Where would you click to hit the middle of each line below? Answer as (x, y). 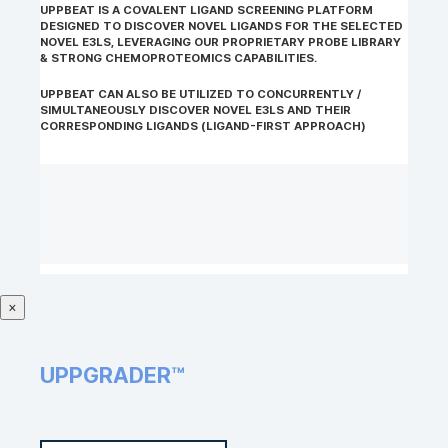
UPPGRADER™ (112, 375)
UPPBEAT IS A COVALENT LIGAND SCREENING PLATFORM (206, 9)
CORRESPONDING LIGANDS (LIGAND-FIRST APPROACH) (203, 125)
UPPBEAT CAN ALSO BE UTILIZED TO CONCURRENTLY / (200, 93)
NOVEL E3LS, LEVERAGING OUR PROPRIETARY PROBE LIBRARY (220, 41)
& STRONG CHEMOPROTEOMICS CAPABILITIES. (178, 57)
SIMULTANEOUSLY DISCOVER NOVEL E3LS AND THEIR (195, 109)
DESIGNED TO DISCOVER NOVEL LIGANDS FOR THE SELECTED (221, 25)
